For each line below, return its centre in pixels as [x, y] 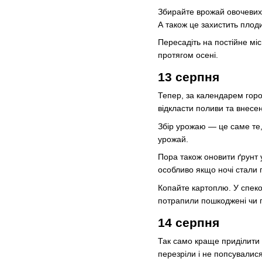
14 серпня [189, 222]
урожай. [173, 139]
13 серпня [189, 77]
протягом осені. [188, 55]
